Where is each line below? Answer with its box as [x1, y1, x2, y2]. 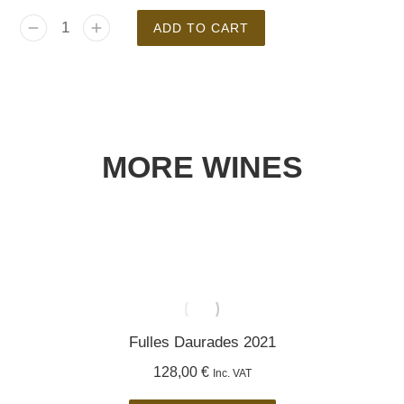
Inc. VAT [212, 367, 252, 380]
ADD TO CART [153, 21, 250, 35]
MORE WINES [101, 150, 303, 184]
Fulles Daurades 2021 [128, 334, 276, 351]
